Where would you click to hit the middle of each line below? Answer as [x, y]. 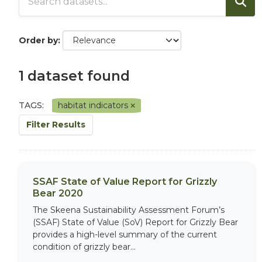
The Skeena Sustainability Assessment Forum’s [129, 210]
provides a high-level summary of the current [125, 234]
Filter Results [56, 124]
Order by [38, 40]
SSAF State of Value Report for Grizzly [125, 181]
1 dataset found [74, 75]
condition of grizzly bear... [84, 247]
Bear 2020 [58, 193]
